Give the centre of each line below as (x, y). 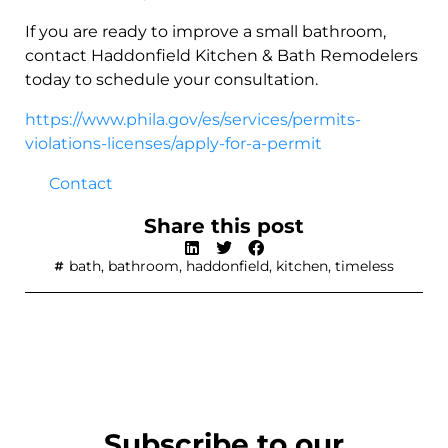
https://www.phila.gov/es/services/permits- (193, 119)
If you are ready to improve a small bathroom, (205, 31)
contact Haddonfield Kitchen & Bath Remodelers (221, 55)
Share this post (224, 225)
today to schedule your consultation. (171, 79)
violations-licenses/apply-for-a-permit (173, 143)
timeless (364, 265)
